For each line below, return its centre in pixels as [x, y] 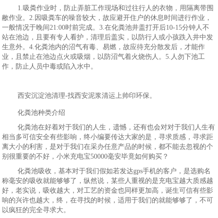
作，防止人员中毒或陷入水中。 [50, 66]
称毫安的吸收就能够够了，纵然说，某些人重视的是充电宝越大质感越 [108, 181]
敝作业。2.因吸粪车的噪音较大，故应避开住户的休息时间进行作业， [107, 18]
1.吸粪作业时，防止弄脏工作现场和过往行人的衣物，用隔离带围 [116, 8]
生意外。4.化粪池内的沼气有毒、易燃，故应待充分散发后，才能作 [104, 47]
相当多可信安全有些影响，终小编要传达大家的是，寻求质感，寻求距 [108, 137]
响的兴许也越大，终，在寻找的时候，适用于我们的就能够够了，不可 [108, 200]
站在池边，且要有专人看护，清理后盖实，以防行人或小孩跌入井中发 [108, 37]
